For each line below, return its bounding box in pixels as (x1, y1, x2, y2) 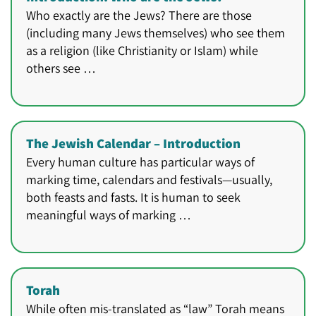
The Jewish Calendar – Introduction (26, 135, 241, 152)
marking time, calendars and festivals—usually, (26, 171, 272, 188)
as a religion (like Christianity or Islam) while (26, 42, 258, 59)
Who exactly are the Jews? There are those (26, 7, 252, 24)
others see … (26, 60, 96, 77)
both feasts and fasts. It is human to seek (26, 189, 241, 206)
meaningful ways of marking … (26, 207, 191, 224)
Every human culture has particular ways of (26, 154, 255, 171)
